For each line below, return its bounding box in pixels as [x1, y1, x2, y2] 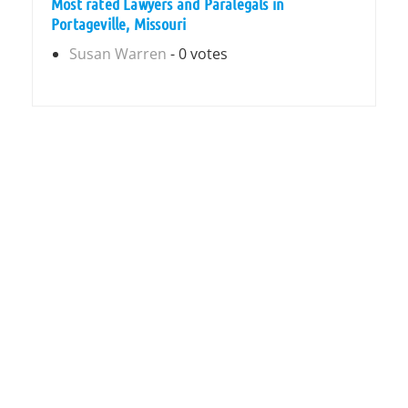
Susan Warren [69, 44, 167, 64]
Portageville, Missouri [51, 14, 187, 34]
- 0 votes [167, 44, 228, 64]
